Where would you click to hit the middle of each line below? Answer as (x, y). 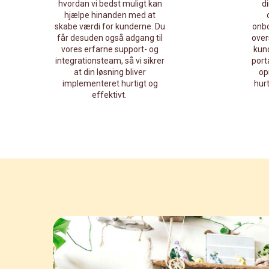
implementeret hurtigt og (110, 83)
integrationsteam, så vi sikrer (110, 61)
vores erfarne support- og (110, 49)
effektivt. (110, 95)
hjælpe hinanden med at (110, 15)
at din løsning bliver (110, 72)
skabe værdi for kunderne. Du (110, 26)
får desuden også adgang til (110, 38)
